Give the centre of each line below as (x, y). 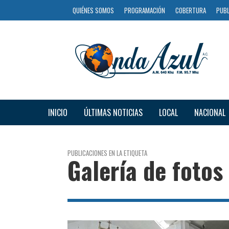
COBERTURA (191, 10)
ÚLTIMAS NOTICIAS (113, 112)
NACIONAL (210, 112)
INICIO (58, 112)
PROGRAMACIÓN (145, 10)
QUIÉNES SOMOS (93, 10)
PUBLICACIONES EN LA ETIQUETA (107, 153)
